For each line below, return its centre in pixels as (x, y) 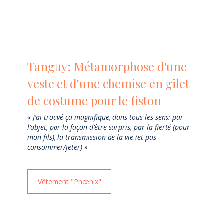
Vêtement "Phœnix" (69, 182)
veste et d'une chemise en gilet (108, 83)
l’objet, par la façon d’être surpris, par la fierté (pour (109, 127)
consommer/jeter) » (57, 147)
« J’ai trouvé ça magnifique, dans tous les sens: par (105, 117)
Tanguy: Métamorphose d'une (107, 67)
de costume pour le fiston (94, 100)
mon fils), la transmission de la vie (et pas (92, 137)
